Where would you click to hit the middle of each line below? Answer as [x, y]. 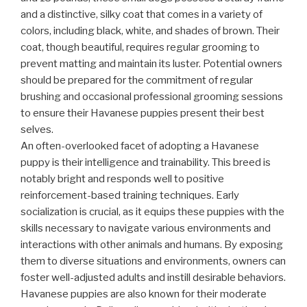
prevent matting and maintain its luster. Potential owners [151, 64]
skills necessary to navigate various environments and [146, 229]
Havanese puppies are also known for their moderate [144, 294]
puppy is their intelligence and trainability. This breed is [146, 163]
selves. [37, 130]
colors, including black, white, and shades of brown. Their [150, 31]
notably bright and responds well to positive [122, 179]
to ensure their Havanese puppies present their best [143, 113]
